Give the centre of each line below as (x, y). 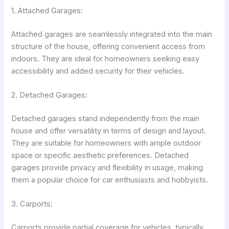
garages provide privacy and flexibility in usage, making (107, 168)
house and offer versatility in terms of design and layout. (109, 131)
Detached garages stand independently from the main (106, 119)
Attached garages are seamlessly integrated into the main (112, 34)
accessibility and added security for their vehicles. (98, 71)
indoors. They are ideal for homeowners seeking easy (106, 59)
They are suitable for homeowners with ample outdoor (106, 143)
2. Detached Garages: (50, 95)
